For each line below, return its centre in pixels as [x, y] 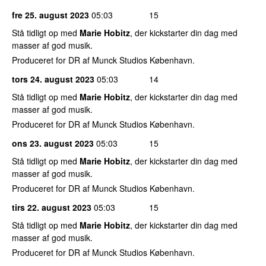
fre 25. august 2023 [50, 15]
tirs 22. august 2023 [52, 207]
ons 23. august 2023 [53, 143]
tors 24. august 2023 [53, 79]
